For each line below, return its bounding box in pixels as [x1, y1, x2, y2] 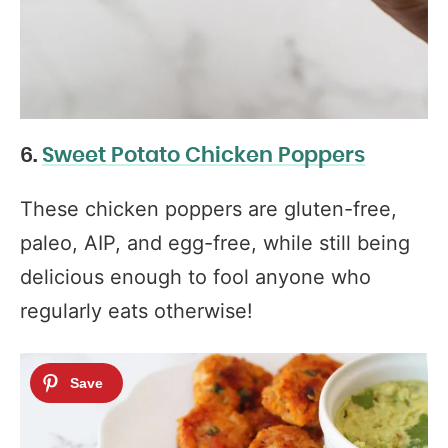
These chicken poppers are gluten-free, [20, 197, 397, 221]
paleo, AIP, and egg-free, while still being [20, 231, 410, 255]
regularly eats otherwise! [20, 299, 253, 323]
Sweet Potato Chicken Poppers [42, 145, 365, 166]
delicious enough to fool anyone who [20, 265, 371, 289]
